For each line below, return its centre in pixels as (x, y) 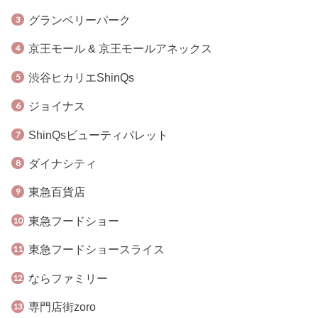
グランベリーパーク (79, 20)
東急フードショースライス (96, 250)
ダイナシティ (62, 163)
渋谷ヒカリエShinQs (81, 77)
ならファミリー (68, 278)
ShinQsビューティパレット (98, 135)
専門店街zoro (62, 307)
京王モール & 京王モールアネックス (120, 49)
